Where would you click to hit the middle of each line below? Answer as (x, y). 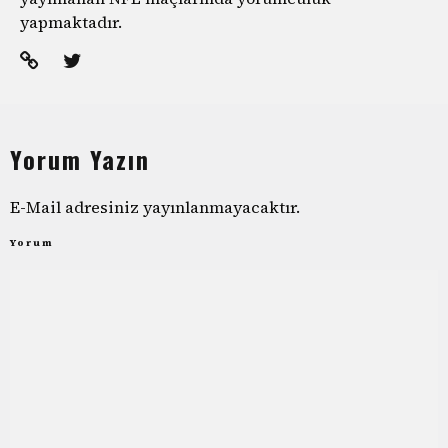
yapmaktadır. (71, 21)
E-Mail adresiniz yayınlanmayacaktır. (155, 206)
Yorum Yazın (80, 158)
